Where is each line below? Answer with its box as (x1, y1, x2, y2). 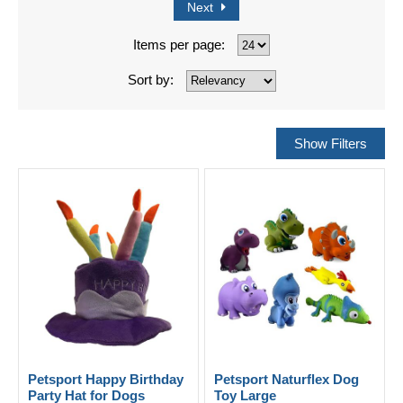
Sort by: (127, 72, 174, 87)
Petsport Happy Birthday (28, 371, 184, 387)
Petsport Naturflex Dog (214, 371, 360, 387)
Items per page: (133, 36, 225, 52)
